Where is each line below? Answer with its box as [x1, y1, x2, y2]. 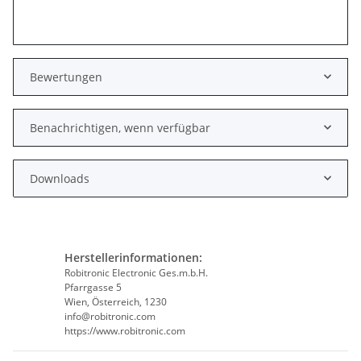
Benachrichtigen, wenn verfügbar [30, 119, 210, 135]
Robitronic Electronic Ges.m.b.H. [64, 265, 208, 280]
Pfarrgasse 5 [64, 280, 122, 294]
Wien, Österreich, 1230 [64, 294, 167, 309]
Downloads [30, 170, 89, 186]
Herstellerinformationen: [64, 249, 202, 265]
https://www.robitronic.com [64, 323, 185, 338]
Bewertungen [30, 68, 102, 85]
